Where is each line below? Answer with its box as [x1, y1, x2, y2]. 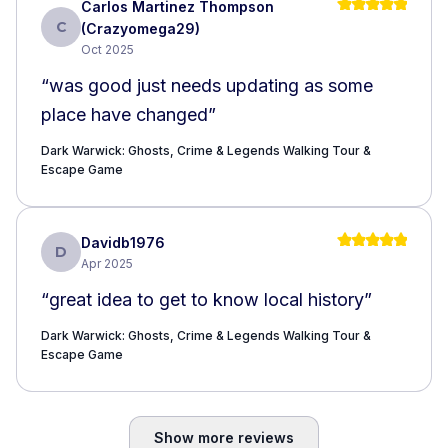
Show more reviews [154, 428, 294, 446]
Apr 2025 [81, 255, 133, 271]
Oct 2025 [81, 41, 134, 57]
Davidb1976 [81, 233, 165, 251]
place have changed [41, 103, 208, 125]
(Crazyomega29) [81, 19, 200, 37]
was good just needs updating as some [49, 74, 373, 96]
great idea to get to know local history [49, 288, 364, 310]
